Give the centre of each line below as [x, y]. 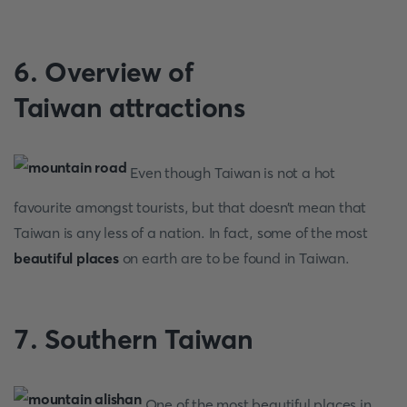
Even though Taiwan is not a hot [231, 172]
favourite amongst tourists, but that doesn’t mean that [190, 207]
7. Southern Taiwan [134, 339]
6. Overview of [104, 72]
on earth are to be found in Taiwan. [234, 258]
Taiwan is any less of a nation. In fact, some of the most [191, 233]
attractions [177, 108]
